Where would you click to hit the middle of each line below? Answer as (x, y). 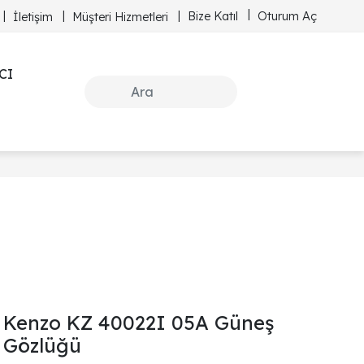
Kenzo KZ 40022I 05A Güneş (139, 323)
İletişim (33, 17)
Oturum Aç (287, 16)
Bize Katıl (213, 16)
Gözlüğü (42, 345)
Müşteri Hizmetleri (120, 17)
